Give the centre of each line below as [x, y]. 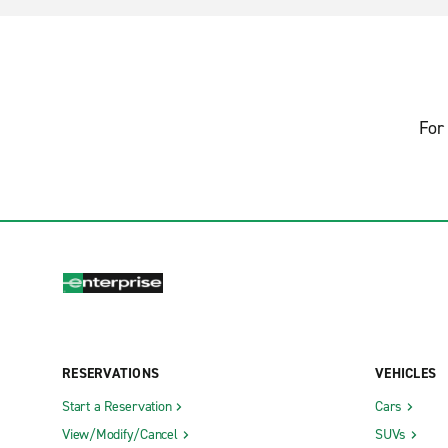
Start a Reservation [117, 406]
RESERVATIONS [110, 373]
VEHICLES [405, 373]
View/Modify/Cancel [120, 434]
